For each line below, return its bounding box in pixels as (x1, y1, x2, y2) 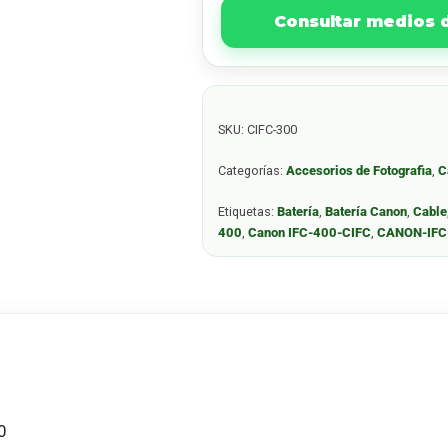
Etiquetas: (218, 204, 278, 219)
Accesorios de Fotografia (286, 163, 433, 178)
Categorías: (218, 163, 287, 178)
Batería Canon (325, 204, 408, 219)
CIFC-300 (247, 122, 298, 137)
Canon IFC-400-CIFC (248, 225, 372, 240)
